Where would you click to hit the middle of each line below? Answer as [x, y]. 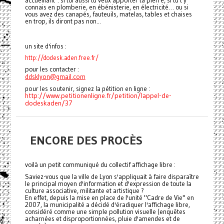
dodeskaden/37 [48, 103]
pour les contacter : [52, 69]
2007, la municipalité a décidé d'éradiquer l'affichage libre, [107, 205]
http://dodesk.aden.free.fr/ [61, 58]
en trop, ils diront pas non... [63, 21]
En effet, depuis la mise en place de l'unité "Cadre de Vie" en [109, 198]
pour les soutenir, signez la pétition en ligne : [87, 89]
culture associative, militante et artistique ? [84, 191]
